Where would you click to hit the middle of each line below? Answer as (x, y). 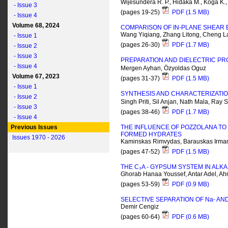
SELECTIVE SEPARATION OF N (165, 199)
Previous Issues (33, 127)
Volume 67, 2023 (34, 76)
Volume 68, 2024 (34, 25)
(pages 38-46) (141, 112)
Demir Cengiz (140, 207)
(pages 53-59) (141, 184)
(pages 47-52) (141, 152)
